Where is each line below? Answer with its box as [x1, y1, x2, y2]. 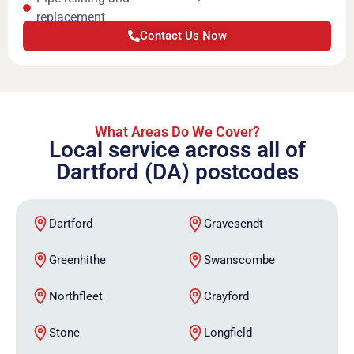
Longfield [204, 326, 252, 341]
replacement [36, 9, 106, 24]
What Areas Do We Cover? [94, 123, 260, 141]
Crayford [204, 289, 249, 304]
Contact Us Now [139, 28, 227, 43]
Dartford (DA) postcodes [55, 159, 299, 186]
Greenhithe [49, 253, 106, 268]
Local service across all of [48, 137, 306, 164]
